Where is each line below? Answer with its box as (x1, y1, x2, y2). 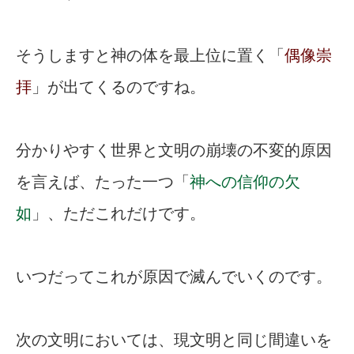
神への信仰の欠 (190, 173, 300, 191)
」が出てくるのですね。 (32, 78, 205, 96)
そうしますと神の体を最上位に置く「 (16, 47, 284, 65)
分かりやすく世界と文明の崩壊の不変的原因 (16, 141, 332, 160)
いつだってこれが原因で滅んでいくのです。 (16, 268, 332, 286)
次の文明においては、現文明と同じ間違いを (16, 331, 332, 349)
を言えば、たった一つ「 (16, 173, 190, 191)
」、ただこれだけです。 (32, 205, 205, 223)
